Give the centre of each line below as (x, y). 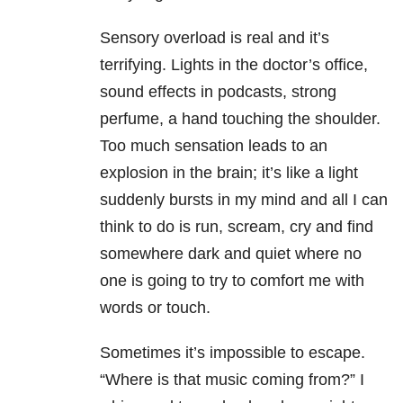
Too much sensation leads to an (214, 146)
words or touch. (155, 308)
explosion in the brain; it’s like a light (229, 173)
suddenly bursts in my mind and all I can (244, 200)
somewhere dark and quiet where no (231, 254)
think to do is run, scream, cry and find (237, 227)
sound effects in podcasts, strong (218, 92)
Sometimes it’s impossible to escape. (233, 353)
